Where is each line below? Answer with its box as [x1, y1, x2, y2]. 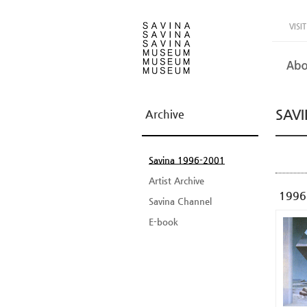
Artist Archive [149, 175, 204, 186]
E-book [149, 217, 178, 227]
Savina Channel [149, 196, 212, 206]
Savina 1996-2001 [149, 155, 225, 165]
